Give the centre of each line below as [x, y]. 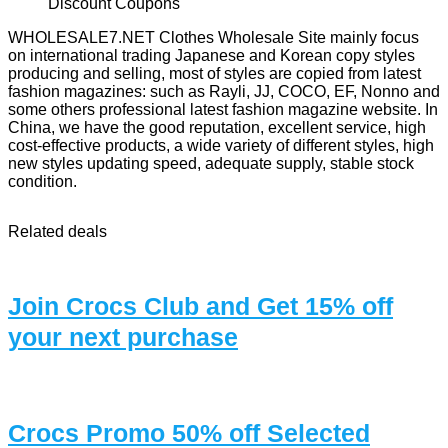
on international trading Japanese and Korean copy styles [211, 55]
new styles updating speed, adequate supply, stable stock [211, 163]
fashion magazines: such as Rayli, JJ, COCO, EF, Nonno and [224, 91]
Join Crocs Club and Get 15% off [200, 305]
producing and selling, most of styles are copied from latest [214, 73]
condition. [42, 181]
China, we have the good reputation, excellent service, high [217, 127]
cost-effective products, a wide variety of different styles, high [221, 145]
